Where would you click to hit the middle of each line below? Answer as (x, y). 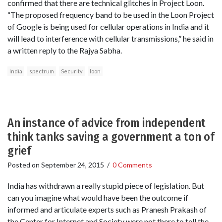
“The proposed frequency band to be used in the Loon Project (111, 15)
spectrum (42, 71)
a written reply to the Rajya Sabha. (65, 51)
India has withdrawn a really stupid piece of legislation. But (106, 185)
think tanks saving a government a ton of (111, 137)
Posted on (24, 165)
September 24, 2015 (73, 165)
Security (72, 71)
